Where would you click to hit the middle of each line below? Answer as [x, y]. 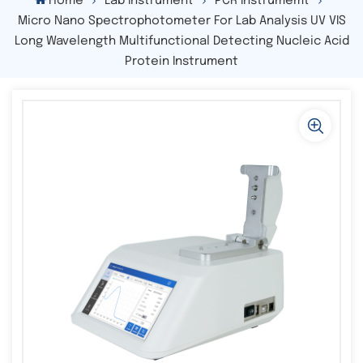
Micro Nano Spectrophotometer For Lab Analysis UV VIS [181, 21]
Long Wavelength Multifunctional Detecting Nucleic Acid [181, 41]
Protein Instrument [181, 61]
